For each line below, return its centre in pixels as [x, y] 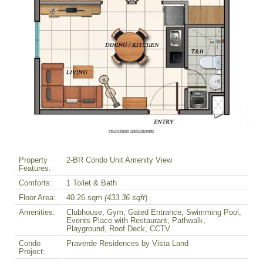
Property [33, 161]
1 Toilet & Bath [92, 183]
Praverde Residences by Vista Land [127, 244]
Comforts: [36, 183]
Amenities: [37, 213]
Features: [35, 169]
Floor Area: [37, 198]
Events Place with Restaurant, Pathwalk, [136, 221]
